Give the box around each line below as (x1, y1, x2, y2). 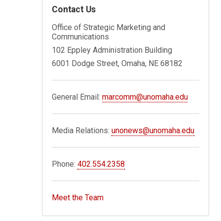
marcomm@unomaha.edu (102, 92, 188, 102)
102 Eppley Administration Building (52, 45, 173, 55)
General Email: (52, 92, 103, 102)
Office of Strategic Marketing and (52, 22, 166, 32)
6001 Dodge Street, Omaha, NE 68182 (52, 58, 183, 68)
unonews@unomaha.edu (111, 125, 195, 135)
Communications (52, 32, 110, 41)
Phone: (52, 159, 78, 169)
